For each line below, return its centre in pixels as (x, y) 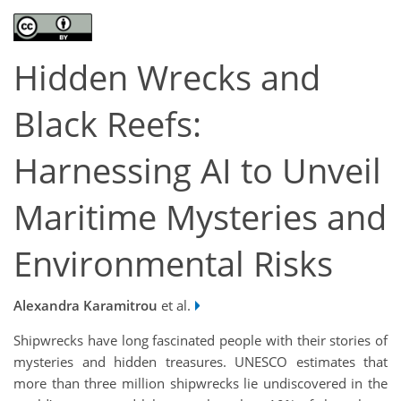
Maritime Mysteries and (200, 218)
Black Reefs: (107, 124)
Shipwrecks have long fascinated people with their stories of (200, 340)
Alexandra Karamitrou (85, 305)
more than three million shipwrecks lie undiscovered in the (200, 383)
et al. (174, 305)
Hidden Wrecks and (167, 78)
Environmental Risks (173, 264)
